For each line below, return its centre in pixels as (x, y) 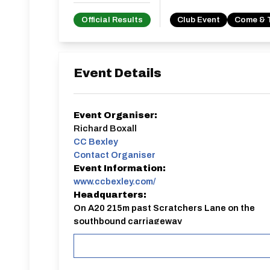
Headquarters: (110, 195)
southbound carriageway (128, 221)
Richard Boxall (105, 128)
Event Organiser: (115, 115)
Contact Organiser (115, 155)
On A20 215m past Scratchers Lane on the (164, 208)
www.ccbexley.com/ (115, 181)
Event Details (118, 73)
